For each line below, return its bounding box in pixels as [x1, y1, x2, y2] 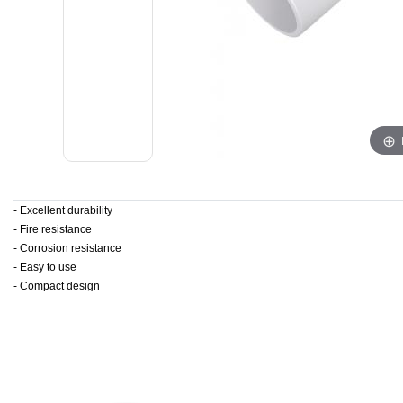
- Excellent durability [13, 204, 112, 217]
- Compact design [13, 280, 100, 292]
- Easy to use [13, 261, 76, 273]
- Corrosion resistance [13, 242, 121, 255]
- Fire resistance [13, 223, 92, 236]
